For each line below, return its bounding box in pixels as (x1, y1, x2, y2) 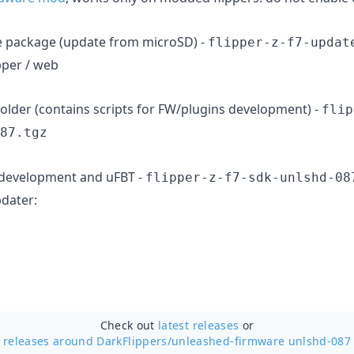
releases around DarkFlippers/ (2, 333, 171, 348)
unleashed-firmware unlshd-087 (171, 333, 352, 348)
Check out (100, 317, 159, 333)
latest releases (158, 317, 239, 333)
